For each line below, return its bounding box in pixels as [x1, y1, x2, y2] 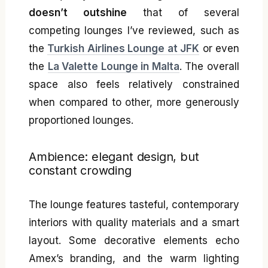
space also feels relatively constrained [29, 78, 239, 90]
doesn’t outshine [29, 6, 127, 19]
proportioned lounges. [29, 114, 133, 126]
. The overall [179, 60, 239, 72]
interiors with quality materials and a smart [29, 216, 239, 229]
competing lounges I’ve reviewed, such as [29, 24, 239, 36]
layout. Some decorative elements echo [29, 234, 239, 246]
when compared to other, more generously [29, 96, 239, 108]
